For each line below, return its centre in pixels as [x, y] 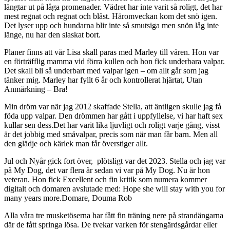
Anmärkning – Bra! [36, 89]
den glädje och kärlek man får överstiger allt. [76, 144]
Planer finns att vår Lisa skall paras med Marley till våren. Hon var [111, 52]
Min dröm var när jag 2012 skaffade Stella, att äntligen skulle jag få [113, 107]
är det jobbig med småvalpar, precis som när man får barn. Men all [111, 135]
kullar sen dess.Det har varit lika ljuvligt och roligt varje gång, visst [112, 125]
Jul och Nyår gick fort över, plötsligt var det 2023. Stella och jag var [115, 161]
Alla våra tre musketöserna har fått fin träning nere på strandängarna [114, 216]
